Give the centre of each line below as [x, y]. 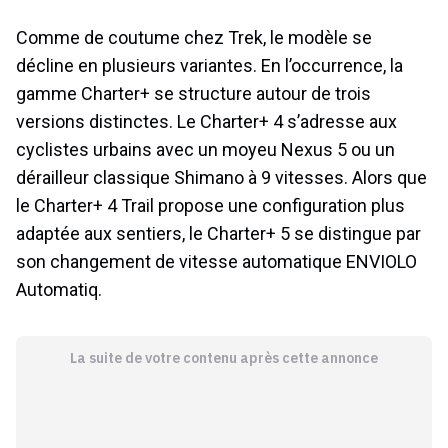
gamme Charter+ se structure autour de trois [193, 94]
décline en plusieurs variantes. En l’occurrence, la [209, 66]
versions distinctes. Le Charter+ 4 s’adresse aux [206, 122]
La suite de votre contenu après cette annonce [223, 358]
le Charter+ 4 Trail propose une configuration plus [210, 206]
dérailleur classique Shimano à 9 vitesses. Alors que [221, 178]
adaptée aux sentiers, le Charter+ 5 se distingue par [218, 234]
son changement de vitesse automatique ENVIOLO [216, 262]
